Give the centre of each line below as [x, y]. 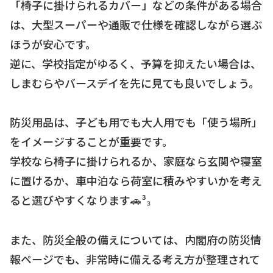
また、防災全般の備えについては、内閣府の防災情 [136, 239]
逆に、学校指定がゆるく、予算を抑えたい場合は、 [136, 63]
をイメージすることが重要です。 [91, 142]
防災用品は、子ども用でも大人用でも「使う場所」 [136, 122]
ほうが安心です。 [53, 44]
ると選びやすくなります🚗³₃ [80, 200]
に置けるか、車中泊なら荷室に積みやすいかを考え [136, 181]
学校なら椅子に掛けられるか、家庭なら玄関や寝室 [136, 161]
